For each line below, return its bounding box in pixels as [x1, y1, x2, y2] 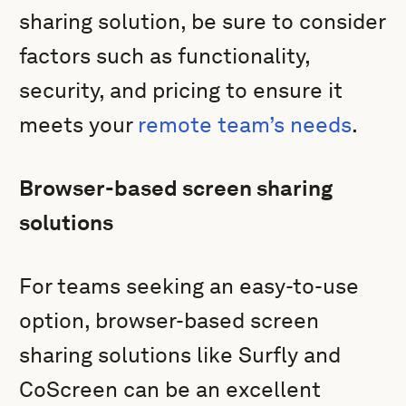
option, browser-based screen [19, 307, 320, 333]
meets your [19, 111, 139, 138]
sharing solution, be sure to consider [19, 8, 386, 34]
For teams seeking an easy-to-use [19, 273, 360, 299]
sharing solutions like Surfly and [19, 342, 342, 368]
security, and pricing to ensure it [19, 77, 343, 103]
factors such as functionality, [19, 43, 311, 69]
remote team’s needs [138, 111, 353, 138]
